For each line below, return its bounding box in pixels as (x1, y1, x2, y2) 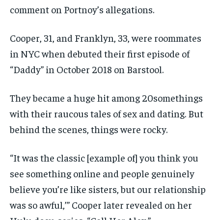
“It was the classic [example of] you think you (10, 151, 198, 164)
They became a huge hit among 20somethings (10, 91, 203, 104)
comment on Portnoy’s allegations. (10, 3, 154, 16)
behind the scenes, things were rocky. (10, 123, 167, 136)
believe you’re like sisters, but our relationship (10, 183, 206, 195)
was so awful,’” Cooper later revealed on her (10, 198, 192, 211)
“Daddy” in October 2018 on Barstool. (10, 63, 164, 76)
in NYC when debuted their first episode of (10, 47, 190, 60)
